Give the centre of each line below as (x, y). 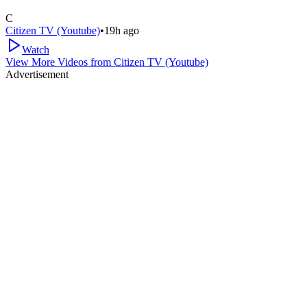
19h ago (122, 30)
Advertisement (37, 74)
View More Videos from (60, 62)
